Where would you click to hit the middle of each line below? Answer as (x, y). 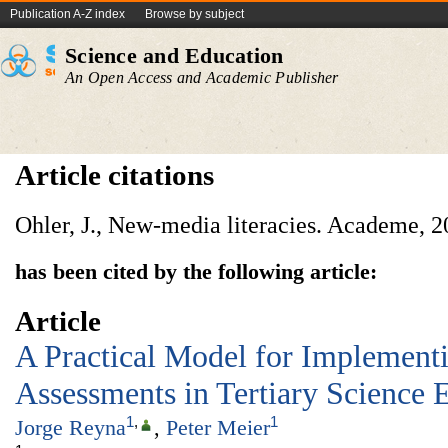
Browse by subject (194, 14)
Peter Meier (218, 428)
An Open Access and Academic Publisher (202, 77)
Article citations (114, 175)
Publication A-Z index (67, 14)
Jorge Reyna (70, 428)
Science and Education (174, 55)
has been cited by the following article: (196, 271)
